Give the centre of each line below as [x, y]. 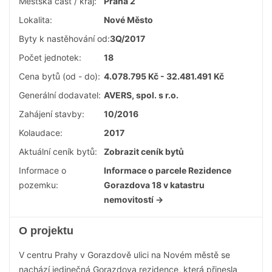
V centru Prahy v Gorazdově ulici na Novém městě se [124, 255]
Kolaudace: [41, 133]
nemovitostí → [134, 199]
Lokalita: [36, 20]
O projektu [46, 231]
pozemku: [39, 185]
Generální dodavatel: [60, 95]
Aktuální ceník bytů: [58, 151]
